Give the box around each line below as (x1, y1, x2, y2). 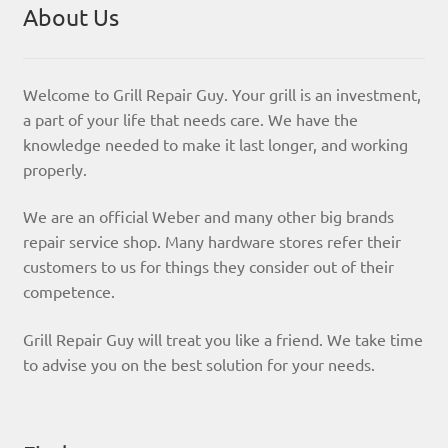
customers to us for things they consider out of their (22, 256, 394, 277)
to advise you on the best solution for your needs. (22, 353, 375, 374)
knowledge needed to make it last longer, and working (22, 133, 408, 154)
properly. (22, 158, 87, 179)
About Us (22, 2, 119, 32)
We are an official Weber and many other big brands (22, 206, 394, 227)
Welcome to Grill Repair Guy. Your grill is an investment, (22, 83, 421, 104)
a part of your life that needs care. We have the (22, 108, 358, 129)
